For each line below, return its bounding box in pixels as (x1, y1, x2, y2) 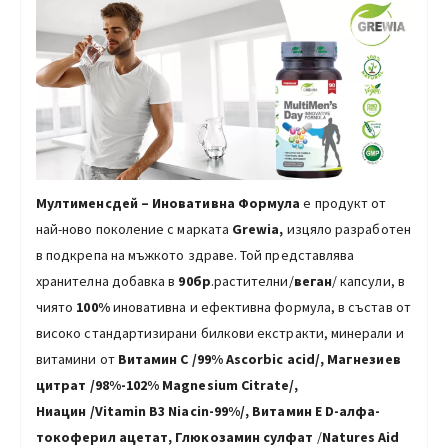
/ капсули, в (331, 271, 405, 290)
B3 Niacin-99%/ (149, 401, 246, 420)
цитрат (36, 375, 87, 394)
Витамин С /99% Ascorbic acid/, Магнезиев (117, 349, 401, 368)
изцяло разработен (283, 219, 411, 238)
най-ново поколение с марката (36, 219, 233, 238)
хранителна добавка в (36, 271, 179, 290)
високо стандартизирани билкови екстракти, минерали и (36, 323, 404, 342)
